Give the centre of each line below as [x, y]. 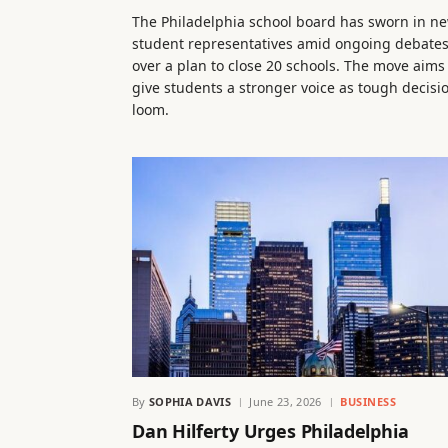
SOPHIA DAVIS [190, 402]
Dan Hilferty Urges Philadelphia [270, 431]
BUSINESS [368, 402]
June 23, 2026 [285, 402]
